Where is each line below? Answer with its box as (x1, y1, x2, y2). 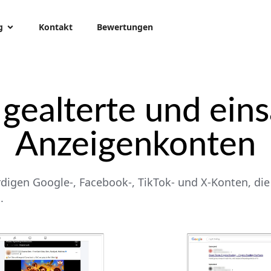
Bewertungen (97, 21, 153, 33)
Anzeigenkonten (15, 128, 256, 163)
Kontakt (39, 21, 73, 33)
